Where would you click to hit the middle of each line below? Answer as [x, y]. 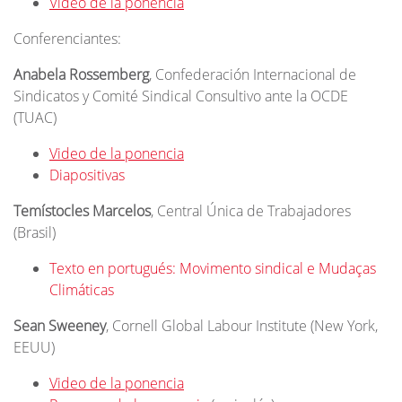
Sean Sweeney [60, 326]
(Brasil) [35, 232]
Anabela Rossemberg [81, 74]
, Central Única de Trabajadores [251, 211]
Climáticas [82, 290]
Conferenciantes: [67, 39]
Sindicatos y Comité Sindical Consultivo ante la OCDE [181, 96]
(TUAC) [35, 118]
